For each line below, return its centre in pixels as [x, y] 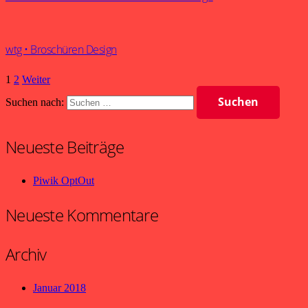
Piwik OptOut [64, 181]
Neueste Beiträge [65, 147]
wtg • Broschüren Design [61, 49]
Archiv [26, 254]
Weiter [36, 79]
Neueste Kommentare [82, 215]
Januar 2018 [59, 288]
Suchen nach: [35, 102]
